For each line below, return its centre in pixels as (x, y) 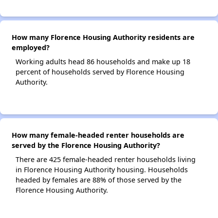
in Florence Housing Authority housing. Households (102, 170)
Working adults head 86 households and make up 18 (103, 62)
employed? (31, 47)
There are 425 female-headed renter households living (106, 159)
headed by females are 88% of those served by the (99, 180)
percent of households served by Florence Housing (100, 72)
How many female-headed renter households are (98, 135)
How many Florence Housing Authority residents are (103, 37)
